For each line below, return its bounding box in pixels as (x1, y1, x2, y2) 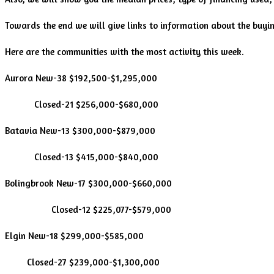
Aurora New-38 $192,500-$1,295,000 (5, 72, 157, 84)
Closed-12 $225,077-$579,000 (5, 203, 171, 215)
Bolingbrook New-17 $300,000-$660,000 (5, 177, 172, 189)
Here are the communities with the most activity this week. (5, 45, 244, 57)
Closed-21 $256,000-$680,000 (5, 98, 158, 110)
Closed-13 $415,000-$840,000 (5, 150, 158, 163)
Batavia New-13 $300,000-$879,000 (5, 124, 155, 136)
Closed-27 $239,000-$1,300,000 (5, 256, 160, 268)
